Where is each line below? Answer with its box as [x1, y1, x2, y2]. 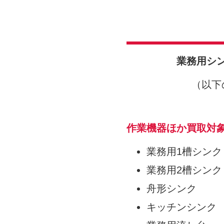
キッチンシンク [146, 201, 217, 212]
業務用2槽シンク [146, 164, 222, 175]
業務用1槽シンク [146, 145, 222, 157]
